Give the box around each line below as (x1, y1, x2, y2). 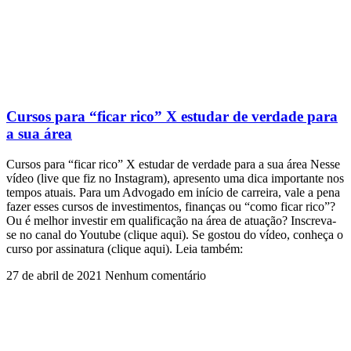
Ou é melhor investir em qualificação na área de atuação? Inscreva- (6, 214, 336, 228)
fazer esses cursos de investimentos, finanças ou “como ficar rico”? (6, 200, 335, 214)
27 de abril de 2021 (6, 269, 105, 283)
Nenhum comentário (105, 269, 206, 283)
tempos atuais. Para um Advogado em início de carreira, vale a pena (6, 186, 340, 200)
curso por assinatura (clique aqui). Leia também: (6, 242, 243, 256)
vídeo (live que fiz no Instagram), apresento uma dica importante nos (6, 172, 344, 186)
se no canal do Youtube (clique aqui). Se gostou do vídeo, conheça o (6, 228, 343, 242)
